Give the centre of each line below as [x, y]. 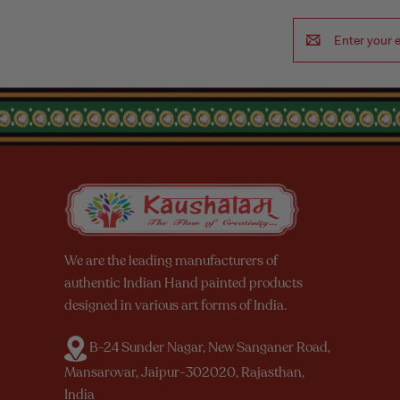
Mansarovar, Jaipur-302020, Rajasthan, [184, 372]
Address [316, 45]
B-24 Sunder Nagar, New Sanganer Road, [208, 347]
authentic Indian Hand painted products [183, 283]
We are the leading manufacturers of [171, 260]
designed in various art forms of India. [175, 305]
